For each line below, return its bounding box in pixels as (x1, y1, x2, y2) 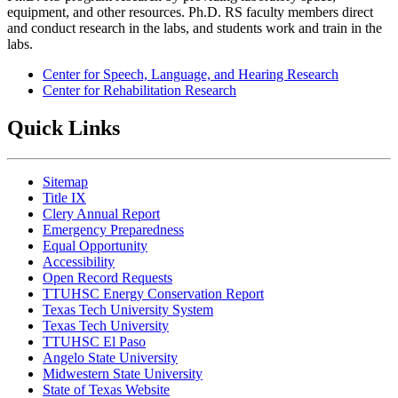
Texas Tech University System (43, 301, 213, 317)
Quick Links (7, 115, 120, 139)
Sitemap (43, 173, 88, 189)
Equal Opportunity (43, 237, 147, 253)
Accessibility (43, 253, 115, 269)
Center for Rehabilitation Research (43, 82, 236, 98)
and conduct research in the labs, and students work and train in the (7, 20, 382, 36)
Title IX (43, 189, 86, 205)
